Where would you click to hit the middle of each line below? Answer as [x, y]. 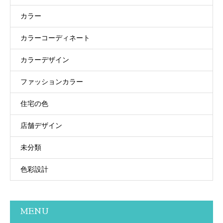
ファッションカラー [52, 81]
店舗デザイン [41, 125]
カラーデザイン [45, 59]
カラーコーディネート [55, 38]
